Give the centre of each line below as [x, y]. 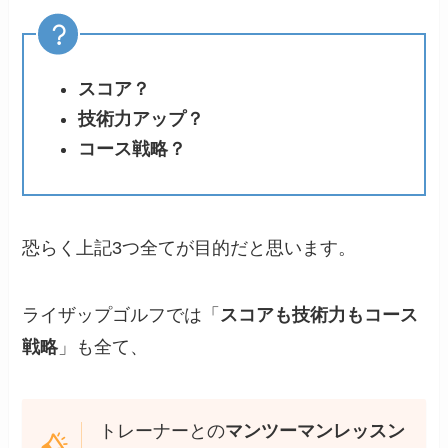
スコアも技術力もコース [319, 315]
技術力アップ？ [141, 119]
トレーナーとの [161, 431]
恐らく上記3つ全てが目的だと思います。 [189, 247]
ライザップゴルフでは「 [121, 315]
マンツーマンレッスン [314, 431]
